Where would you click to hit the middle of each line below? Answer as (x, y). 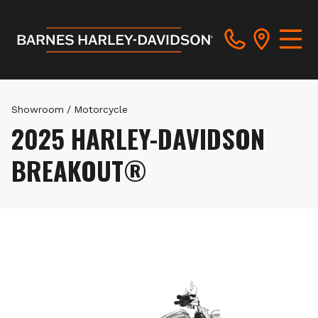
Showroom (38, 109)
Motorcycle (101, 109)
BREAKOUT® (79, 170)
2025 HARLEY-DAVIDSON (138, 138)
